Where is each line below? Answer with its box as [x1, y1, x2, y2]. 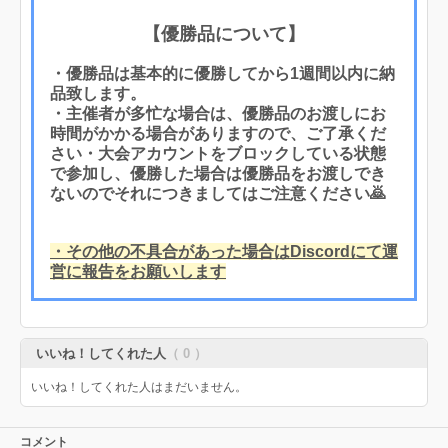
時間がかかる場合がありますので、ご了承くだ [50, 124, 386, 142]
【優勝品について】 [143, 23, 305, 44]
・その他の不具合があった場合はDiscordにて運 [50, 242, 398, 260]
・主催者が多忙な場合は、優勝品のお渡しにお [50, 104, 386, 122]
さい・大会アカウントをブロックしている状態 [50, 144, 386, 162]
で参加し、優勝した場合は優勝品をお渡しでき [50, 164, 386, 182]
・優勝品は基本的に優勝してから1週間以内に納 [50, 64, 395, 82]
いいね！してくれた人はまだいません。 [31, 379, 247, 394]
